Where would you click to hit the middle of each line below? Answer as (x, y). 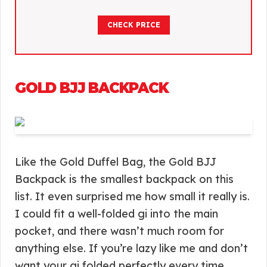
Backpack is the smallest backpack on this (124, 179)
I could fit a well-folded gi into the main (117, 214)
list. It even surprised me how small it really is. (132, 196)
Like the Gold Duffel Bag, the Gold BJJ (116, 162)
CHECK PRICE (133, 25)
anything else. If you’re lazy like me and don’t (131, 248)
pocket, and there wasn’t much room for (119, 231)
